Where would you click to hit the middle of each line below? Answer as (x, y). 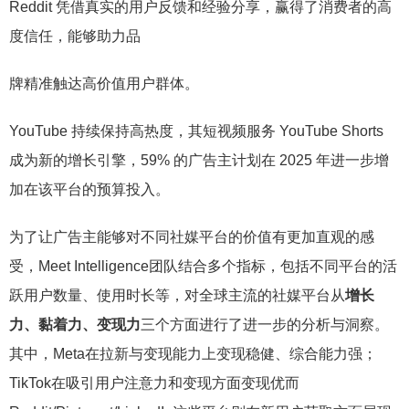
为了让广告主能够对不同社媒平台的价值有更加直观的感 (192, 236)
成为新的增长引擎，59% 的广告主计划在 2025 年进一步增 (199, 160)
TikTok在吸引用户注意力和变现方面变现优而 (154, 383)
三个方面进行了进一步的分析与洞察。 (265, 324)
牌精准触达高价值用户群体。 (104, 83)
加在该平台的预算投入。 (89, 189)
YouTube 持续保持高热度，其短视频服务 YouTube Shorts (196, 131)
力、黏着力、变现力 (75, 324)
